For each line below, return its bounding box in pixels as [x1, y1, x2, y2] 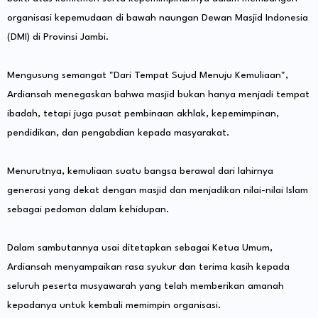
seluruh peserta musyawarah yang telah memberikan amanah [7, 281, 284, 292]
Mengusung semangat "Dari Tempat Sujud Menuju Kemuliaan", [7, 70, 288, 81]
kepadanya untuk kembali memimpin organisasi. [7, 300, 221, 311]
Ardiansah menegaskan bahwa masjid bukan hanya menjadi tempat [7, 89, 309, 100]
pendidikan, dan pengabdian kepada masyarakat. [7, 128, 229, 138]
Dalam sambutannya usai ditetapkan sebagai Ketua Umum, [7, 243, 273, 253]
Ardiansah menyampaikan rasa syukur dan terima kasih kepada [7, 262, 290, 273]
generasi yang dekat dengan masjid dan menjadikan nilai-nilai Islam [7, 185, 308, 196]
